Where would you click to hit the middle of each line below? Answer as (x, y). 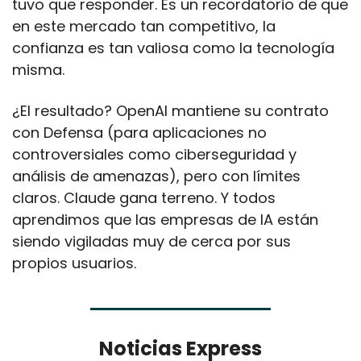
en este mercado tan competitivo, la (144, 26)
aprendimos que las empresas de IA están (165, 219)
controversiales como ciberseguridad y (154, 154)
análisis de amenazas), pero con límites (156, 176)
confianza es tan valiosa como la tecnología (173, 48)
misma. (38, 69)
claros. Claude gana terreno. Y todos (144, 197)
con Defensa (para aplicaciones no (139, 132)
